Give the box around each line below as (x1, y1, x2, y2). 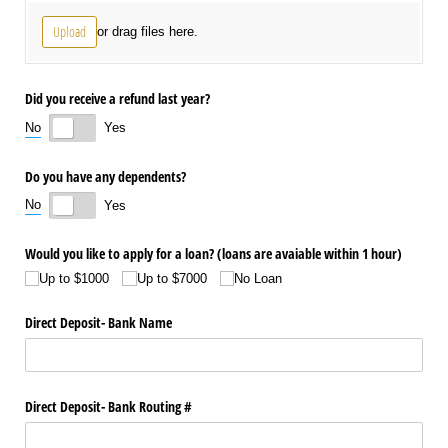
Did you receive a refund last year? (25, 89, 210, 109)
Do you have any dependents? (25, 166, 186, 186)
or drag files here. (96, 23, 198, 39)
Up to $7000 (136, 270, 207, 286)
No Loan (233, 270, 282, 286)
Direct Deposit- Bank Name (25, 312, 172, 332)
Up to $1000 (39, 270, 110, 286)
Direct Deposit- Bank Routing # (25, 396, 192, 416)
